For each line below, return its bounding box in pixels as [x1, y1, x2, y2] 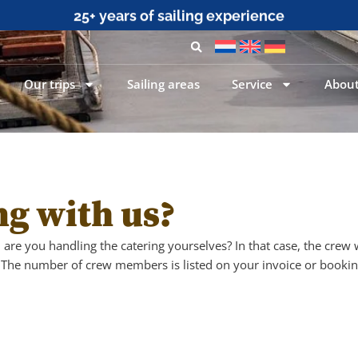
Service [232, 75, 273, 92]
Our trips [24, 75, 76, 92]
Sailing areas [127, 75, 201, 92]
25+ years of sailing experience [74, 7, 284, 24]
